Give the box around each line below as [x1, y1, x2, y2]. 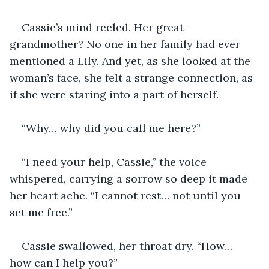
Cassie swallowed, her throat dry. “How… [22, 238, 235, 253]
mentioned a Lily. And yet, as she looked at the [10, 53, 253, 68]
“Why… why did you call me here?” [22, 121, 201, 135]
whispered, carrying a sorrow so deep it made [10, 171, 250, 186]
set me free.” [10, 205, 73, 219]
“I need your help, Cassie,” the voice [22, 154, 210, 169]
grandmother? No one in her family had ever [10, 37, 243, 51]
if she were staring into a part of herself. [10, 87, 219, 101]
